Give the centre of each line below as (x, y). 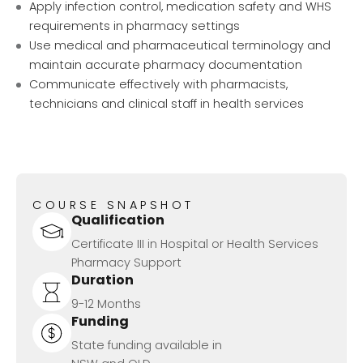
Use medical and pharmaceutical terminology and (180, 45)
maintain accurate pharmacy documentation (166, 64)
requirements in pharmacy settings (135, 26)
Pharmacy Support (126, 263)
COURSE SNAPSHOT (113, 205)
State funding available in (147, 346)
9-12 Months (106, 304)
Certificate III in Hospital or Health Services (195, 244)
